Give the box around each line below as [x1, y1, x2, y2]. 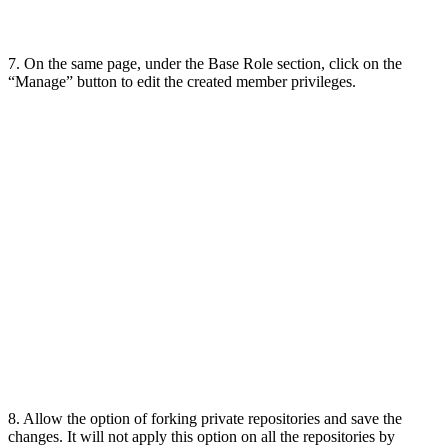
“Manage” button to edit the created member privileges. [8, 72, 356, 90]
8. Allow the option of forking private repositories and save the [8, 409, 402, 427]
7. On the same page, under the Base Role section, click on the [8, 54, 402, 72]
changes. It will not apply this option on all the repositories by [8, 427, 395, 445]
